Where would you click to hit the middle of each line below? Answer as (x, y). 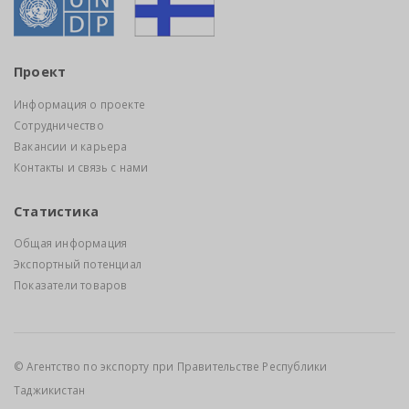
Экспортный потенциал (78, 264)
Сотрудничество (59, 125)
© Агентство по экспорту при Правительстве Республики (171, 367)
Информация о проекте (79, 104)
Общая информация (71, 243)
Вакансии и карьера (71, 146)
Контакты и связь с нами (81, 167)
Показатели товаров (71, 285)
